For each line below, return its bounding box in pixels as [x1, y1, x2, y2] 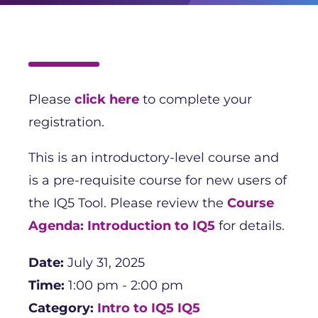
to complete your [139, 91, 252, 107]
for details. [215, 217, 285, 234]
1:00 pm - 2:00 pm [68, 277, 183, 293]
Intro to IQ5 [97, 300, 174, 316]
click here [75, 91, 139, 107]
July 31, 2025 [67, 254, 145, 270]
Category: [28, 300, 97, 316]
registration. [28, 114, 104, 130]
